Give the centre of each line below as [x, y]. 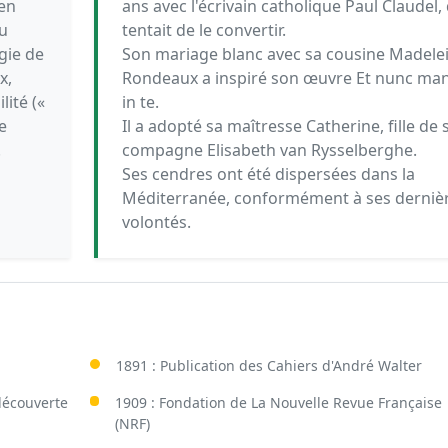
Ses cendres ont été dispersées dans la [268, 174]
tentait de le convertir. [203, 30]
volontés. [156, 222]
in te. [140, 102]
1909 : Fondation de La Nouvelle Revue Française [279, 402]
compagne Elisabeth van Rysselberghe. [269, 150]
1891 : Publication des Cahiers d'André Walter [268, 365]
